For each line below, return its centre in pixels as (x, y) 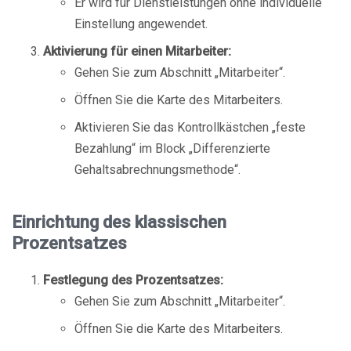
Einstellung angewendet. (141, 24)
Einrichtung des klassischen (119, 222)
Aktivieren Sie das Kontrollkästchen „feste (190, 127)
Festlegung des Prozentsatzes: (133, 280)
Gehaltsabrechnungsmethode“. (157, 170)
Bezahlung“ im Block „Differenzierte (172, 148)
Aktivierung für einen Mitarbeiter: (137, 51)
